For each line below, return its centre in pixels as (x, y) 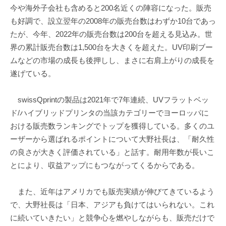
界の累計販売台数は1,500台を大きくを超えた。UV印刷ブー (111, 47)
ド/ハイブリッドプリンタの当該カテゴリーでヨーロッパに (109, 113)
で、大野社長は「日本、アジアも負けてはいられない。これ (112, 205)
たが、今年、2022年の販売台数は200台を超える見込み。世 (111, 34)
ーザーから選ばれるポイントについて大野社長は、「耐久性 (112, 139)
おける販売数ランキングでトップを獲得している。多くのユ (112, 126)
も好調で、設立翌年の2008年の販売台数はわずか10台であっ (113, 21)
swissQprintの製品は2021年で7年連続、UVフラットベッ (109, 100)
